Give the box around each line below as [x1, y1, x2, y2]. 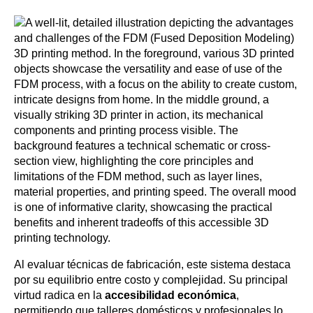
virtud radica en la [14, 289, 105, 302]
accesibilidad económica [105, 289, 236, 302]
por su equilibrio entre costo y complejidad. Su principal [14, 274, 288, 286]
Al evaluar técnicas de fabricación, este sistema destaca [14, 259, 291, 271]
